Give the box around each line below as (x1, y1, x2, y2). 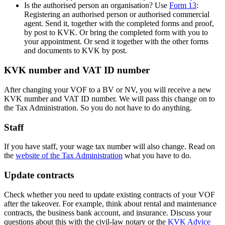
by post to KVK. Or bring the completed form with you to (24, 28, 208, 37)
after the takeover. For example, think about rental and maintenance (4, 199, 216, 208)
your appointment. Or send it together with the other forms (24, 37, 208, 46)
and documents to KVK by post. (24, 46, 127, 55)
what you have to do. (123, 151, 191, 160)
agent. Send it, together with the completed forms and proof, (24, 19, 214, 28)
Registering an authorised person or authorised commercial (24, 10, 209, 19)
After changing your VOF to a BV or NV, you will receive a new (4, 85, 211, 94)
